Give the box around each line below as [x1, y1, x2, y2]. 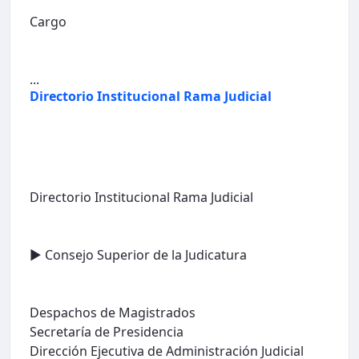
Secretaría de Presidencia [30, 322, 184, 341]
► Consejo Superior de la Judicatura [30, 245, 247, 264]
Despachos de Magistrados [30, 303, 196, 321]
